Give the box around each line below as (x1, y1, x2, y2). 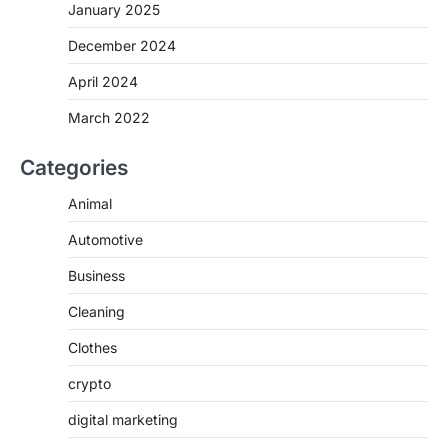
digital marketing (68, 410, 178, 428)
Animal (68, 194, 112, 212)
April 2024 (68, 72, 138, 90)
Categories (20, 154, 128, 180)
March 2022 (68, 108, 150, 126)
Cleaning (68, 302, 125, 320)
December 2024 (68, 36, 176, 54)
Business (68, 266, 125, 284)
